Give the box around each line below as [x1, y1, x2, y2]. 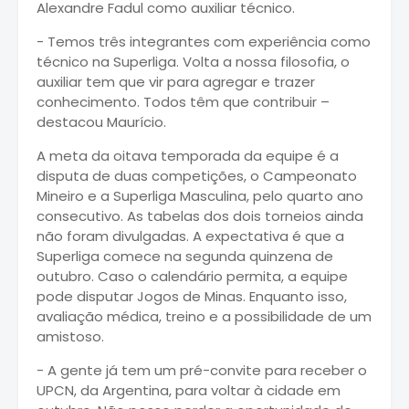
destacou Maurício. [37, 111, 166, 131]
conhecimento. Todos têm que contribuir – [37, 91, 330, 111]
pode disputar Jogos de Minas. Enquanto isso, [37, 286, 347, 306]
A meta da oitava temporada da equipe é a [37, 145, 339, 165]
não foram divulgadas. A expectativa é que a [37, 225, 344, 246]
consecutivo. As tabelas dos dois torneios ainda [37, 205, 363, 225]
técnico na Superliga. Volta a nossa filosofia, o [37, 51, 350, 71]
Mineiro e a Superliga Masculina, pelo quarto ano [37, 185, 363, 205]
